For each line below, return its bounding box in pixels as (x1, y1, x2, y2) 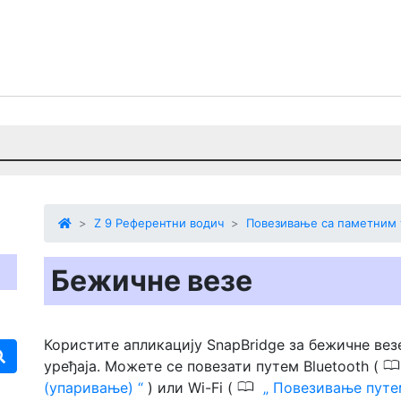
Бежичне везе (51, 263, 252, 298)
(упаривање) (44, 379, 138, 397)
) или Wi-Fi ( (143, 379, 237, 397)
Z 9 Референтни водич (94, 216, 224, 230)
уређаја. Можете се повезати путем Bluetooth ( (44, 357, 383, 375)
